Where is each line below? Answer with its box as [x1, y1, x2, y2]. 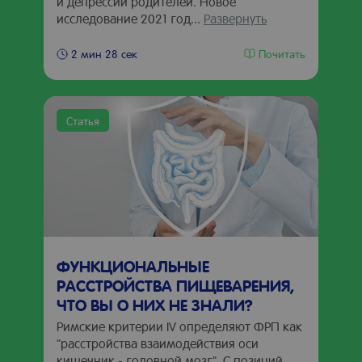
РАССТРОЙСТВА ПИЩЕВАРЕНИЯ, [57, 275, 294, 296]
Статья [66, 113, 99, 128]
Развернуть [204, 10, 267, 27]
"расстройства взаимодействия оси [57, 335, 259, 351]
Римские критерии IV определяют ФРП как [57, 318, 302, 335]
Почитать [259, 45, 305, 61]
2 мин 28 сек [71, 46, 137, 61]
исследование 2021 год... [57, 10, 204, 27]
